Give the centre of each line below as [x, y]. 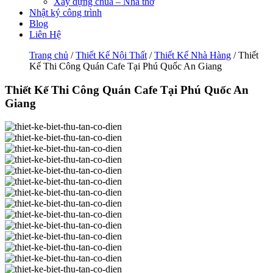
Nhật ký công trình [66, 12]
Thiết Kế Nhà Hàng [193, 55]
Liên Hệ [45, 34]
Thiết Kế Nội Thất [111, 55]
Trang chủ [49, 55]
